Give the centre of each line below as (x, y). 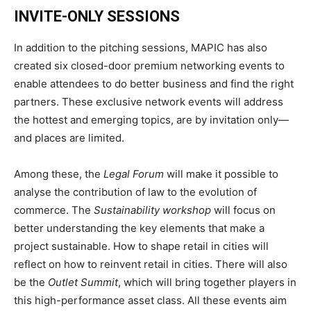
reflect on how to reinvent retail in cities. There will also (151, 264)
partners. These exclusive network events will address (149, 102)
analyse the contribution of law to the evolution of (135, 192)
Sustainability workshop (154, 210)
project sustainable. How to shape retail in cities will (141, 246)
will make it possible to (222, 174)
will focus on (245, 210)
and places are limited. (69, 138)
